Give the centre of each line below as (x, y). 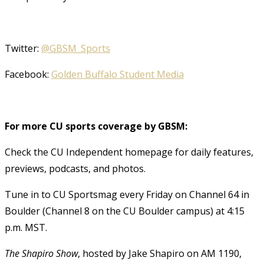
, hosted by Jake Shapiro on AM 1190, (160, 253)
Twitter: (23, 48)
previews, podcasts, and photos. (75, 168)
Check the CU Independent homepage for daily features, (129, 152)
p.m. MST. (26, 227)
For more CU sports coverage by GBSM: (96, 126)
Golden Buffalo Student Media (118, 74)
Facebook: (28, 74)
